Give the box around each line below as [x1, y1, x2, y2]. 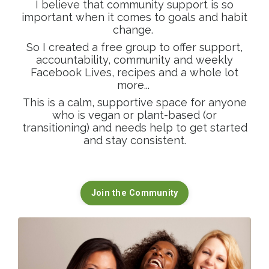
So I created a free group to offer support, [26, 41, 243, 54]
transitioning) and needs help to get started [22, 121, 247, 134]
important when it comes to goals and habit [22, 11, 247, 24]
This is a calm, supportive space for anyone [22, 96, 247, 109]
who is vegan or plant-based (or [52, 109, 217, 122]
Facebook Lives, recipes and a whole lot [31, 66, 238, 79]
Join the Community [91, 188, 178, 199]
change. [113, 23, 153, 37]
